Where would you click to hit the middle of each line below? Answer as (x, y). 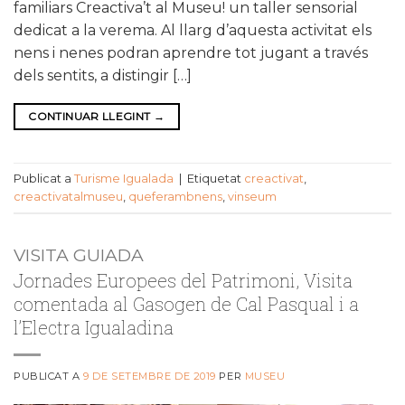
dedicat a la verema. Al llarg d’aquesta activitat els (193, 31)
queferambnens (175, 196)
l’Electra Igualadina (94, 328)
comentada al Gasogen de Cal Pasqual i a (186, 304)
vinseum (252, 196)
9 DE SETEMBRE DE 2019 (150, 377)
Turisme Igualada (124, 178)
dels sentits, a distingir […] (103, 76)
